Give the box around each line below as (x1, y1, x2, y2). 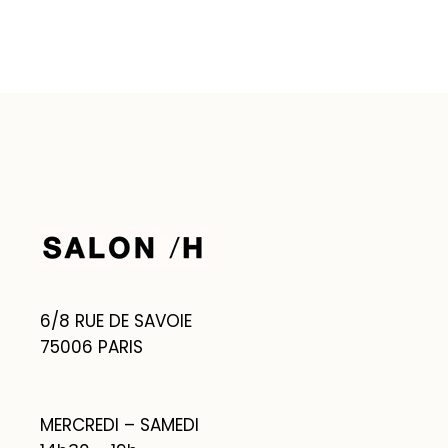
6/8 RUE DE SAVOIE (40, 309, 192, 333)
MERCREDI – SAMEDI (40, 413, 199, 437)
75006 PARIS (40, 335, 143, 359)
